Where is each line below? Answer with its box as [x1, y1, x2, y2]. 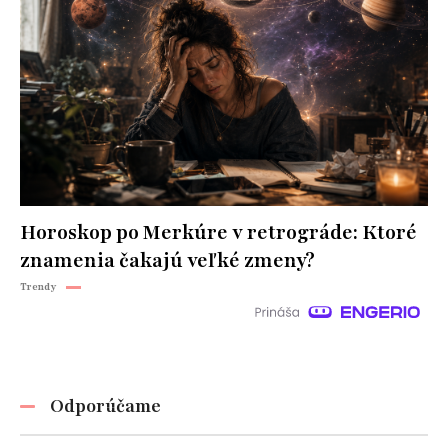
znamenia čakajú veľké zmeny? [20, 248, 315, 275]
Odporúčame [50, 394, 161, 419]
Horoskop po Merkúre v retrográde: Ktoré [20, 220, 417, 247]
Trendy [20, 279, 56, 295]
